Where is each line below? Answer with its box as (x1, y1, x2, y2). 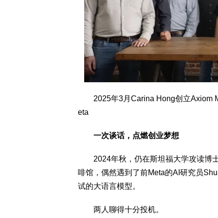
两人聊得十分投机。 (78, 205, 163, 214)
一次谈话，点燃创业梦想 (78, 131, 179, 140)
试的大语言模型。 (78, 182, 140, 190)
